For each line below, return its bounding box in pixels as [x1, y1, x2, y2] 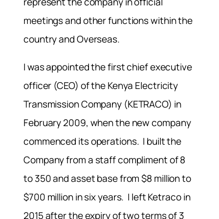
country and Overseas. [23, 33, 120, 46]
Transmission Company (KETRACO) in [23, 98, 181, 111]
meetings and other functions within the [23, 14, 193, 27]
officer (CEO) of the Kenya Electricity [23, 79, 178, 92]
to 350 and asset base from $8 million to [23, 172, 191, 185]
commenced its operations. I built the [23, 135, 182, 148]
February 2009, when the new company [23, 116, 191, 130]
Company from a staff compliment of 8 [23, 153, 186, 167]
